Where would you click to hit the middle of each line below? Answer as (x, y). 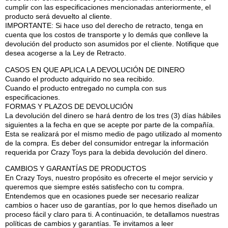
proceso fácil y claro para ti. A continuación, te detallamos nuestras (112, 214)
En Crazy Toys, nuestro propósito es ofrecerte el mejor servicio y (109, 177)
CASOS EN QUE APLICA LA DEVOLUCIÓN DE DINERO (95, 69)
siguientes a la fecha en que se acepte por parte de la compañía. (110, 124)
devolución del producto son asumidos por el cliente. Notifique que (112, 44)
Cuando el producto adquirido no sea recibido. (80, 79)
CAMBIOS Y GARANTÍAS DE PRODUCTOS (76, 168)
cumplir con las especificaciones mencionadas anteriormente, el (108, 7)
